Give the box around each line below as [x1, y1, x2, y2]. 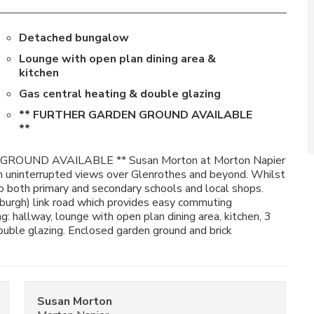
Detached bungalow [18, 30, 129, 46]
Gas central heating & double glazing [18, 86, 221, 102]
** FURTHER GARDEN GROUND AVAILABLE [18, 107, 252, 123]
